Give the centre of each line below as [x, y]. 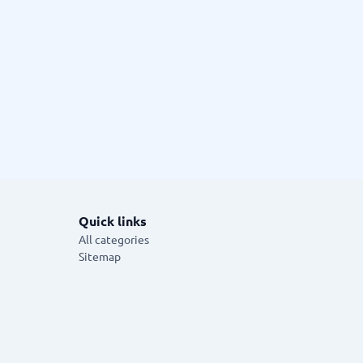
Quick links [113, 221]
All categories [114, 239]
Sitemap [100, 256]
